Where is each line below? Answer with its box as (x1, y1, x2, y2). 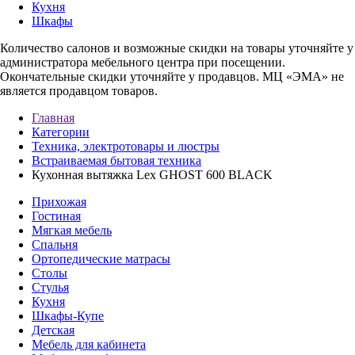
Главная (32, 111, 74, 124)
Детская (32, 323, 74, 337)
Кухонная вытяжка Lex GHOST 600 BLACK (32, 168, 273, 181)
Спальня (32, 238, 78, 251)
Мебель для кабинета (32, 338, 146, 351)
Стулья (32, 281, 69, 294)
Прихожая (32, 195, 86, 208)
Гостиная (32, 209, 81, 223)
